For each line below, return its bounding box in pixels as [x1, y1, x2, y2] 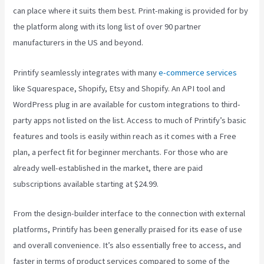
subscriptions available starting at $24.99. [13, 178, 159, 189]
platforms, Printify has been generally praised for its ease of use [13, 223, 243, 235]
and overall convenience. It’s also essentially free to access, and [13, 239, 242, 250]
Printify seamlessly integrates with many [13, 67, 159, 78]
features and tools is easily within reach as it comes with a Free [13, 130, 237, 141]
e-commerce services [159, 67, 237, 78]
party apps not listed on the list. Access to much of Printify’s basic [13, 114, 247, 126]
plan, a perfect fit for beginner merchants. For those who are [13, 146, 229, 157]
